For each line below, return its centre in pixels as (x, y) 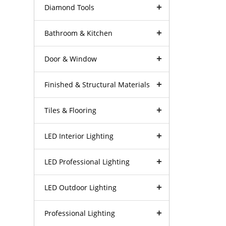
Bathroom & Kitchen (79, 33)
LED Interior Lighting (79, 136)
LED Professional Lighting (87, 161)
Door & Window (71, 59)
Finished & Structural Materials (97, 84)
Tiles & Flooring (71, 110)
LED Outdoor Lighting (81, 187)
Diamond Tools (70, 7)
